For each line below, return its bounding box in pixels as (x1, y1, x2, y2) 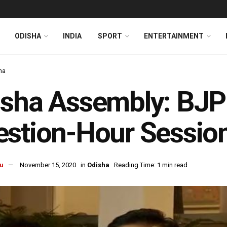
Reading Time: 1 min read (114, 161, 187, 169)
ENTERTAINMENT (144, 32, 204, 40)
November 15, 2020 (20, 161, 76, 169)
